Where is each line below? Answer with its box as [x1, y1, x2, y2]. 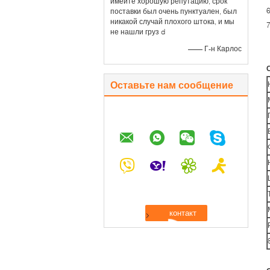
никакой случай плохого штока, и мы [110, 17, 234, 26]
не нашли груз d [110, 27, 165, 36]
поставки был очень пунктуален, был [110, 7, 237, 16]
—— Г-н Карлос [188, 44, 242, 53]
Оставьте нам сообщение [110, 79, 233, 90]
